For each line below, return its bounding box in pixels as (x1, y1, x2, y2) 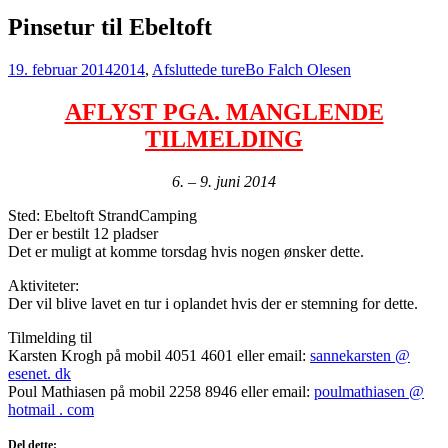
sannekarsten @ (310, 346, 410, 364)
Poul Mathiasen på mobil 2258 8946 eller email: (8, 382, 314, 400)
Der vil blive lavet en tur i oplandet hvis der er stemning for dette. (8, 294, 418, 312)
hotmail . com (8, 400, 94, 418)
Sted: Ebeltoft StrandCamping (8, 206, 197, 224)
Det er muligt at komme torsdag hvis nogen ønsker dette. (8, 242, 364, 260)
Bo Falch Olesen (245, 60, 351, 78)
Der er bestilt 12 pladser (8, 224, 158, 242)
